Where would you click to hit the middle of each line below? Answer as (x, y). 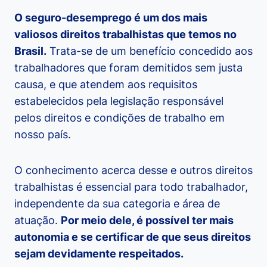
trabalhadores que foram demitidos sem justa (128, 68)
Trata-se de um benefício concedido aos (150, 51)
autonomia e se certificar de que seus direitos (133, 237)
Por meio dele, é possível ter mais (147, 221)
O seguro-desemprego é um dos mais (111, 18)
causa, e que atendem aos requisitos (106, 85)
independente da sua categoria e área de (117, 204)
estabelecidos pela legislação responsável (119, 101)
